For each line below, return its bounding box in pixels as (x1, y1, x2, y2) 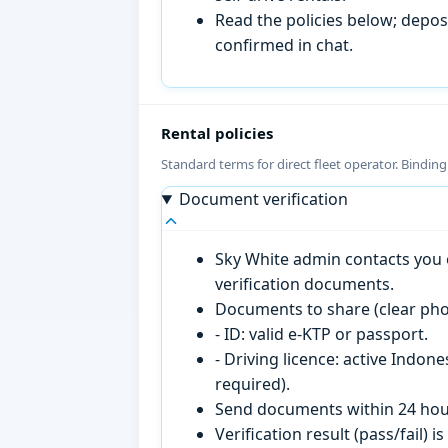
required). (215, 373, 291, 396)
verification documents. (215, 273, 395, 296)
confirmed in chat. (215, 33, 354, 56)
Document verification (178, 188, 348, 211)
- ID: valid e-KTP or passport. (215, 323, 429, 346)
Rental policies (160, 123, 273, 144)
